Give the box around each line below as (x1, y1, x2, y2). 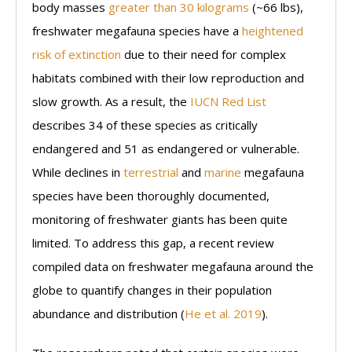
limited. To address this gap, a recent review (32, 234, 274, 251)
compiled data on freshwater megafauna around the (32, 258, 313, 274)
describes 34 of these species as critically (32, 116, 258, 133)
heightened (242, 22, 303, 38)
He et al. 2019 (185, 305, 262, 321)
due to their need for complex (121, 46, 286, 62)
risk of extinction (32, 46, 121, 62)
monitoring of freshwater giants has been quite (32, 211, 288, 227)
